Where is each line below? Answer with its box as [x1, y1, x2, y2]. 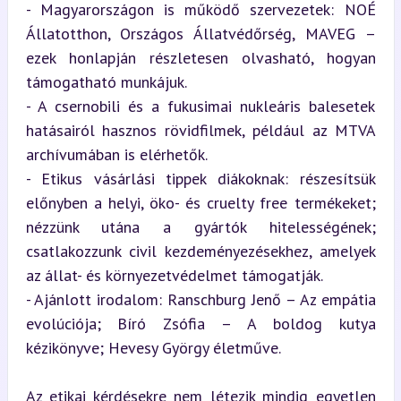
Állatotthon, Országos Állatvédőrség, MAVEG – [25, 22, 376, 44]
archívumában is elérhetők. [25, 143, 208, 165]
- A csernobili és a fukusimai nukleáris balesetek [25, 95, 376, 116]
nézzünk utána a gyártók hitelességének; [25, 216, 376, 237]
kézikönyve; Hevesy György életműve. [25, 337, 281, 358]
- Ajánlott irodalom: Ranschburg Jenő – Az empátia [25, 288, 376, 310]
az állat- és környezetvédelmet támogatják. [25, 264, 323, 286]
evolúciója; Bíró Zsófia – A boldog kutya [25, 312, 376, 334]
